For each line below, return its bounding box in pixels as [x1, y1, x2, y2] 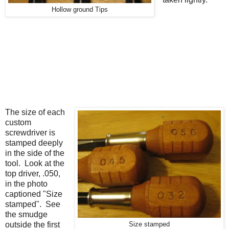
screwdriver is [5, 128, 55, 137]
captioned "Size [5, 189, 62, 198]
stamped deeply [5, 138, 63, 147]
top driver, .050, [5, 169, 60, 178]
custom [5, 118, 31, 127]
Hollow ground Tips [52, 6, 108, 13]
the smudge [5, 210, 48, 219]
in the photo [5, 179, 48, 188]
